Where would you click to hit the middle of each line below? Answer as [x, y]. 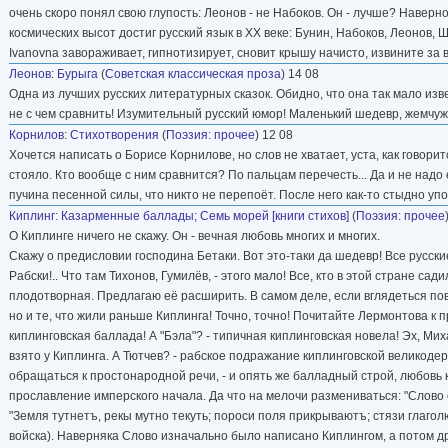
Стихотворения [114, 134]
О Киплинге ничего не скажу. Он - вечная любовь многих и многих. [194, 235]
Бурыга [77, 73]
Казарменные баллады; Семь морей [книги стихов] [205, 215]
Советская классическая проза [193, 73]
